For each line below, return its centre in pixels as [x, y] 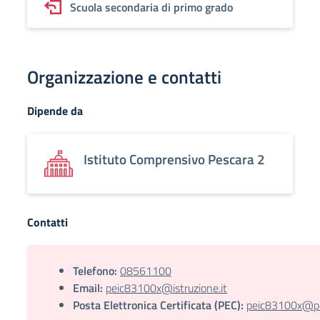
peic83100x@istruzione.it [166, 288]
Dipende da [55, 111]
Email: [88, 288]
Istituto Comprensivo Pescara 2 [174, 159]
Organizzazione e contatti [124, 77]
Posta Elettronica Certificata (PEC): [158, 305]
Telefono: [95, 271]
